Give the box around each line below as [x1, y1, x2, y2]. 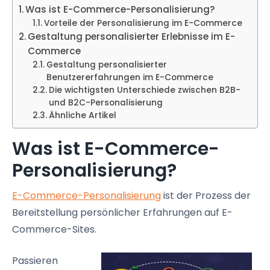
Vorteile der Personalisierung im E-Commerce [43, 17, 242, 30]
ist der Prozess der [161, 189, 251, 202]
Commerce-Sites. [12, 222, 96, 236]
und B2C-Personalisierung [48, 97, 163, 109]
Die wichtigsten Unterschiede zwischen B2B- [48, 84, 240, 96]
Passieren [12, 254, 58, 268]
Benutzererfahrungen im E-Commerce [46, 72, 213, 84]
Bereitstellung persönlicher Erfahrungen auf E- [12, 206, 233, 219]
